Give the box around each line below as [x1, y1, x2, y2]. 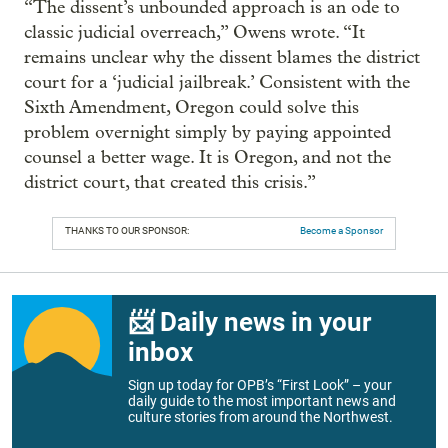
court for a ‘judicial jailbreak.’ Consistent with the [24, 71, 410, 93]
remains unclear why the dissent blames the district [24, 46, 420, 68]
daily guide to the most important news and [128, 392, 396, 409]
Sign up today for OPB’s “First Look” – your [128, 376, 392, 393]
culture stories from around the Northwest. [128, 408, 393, 425]
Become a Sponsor [300, 224, 383, 236]
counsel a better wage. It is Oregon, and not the [24, 146, 391, 168]
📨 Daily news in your [128, 306, 371, 337]
